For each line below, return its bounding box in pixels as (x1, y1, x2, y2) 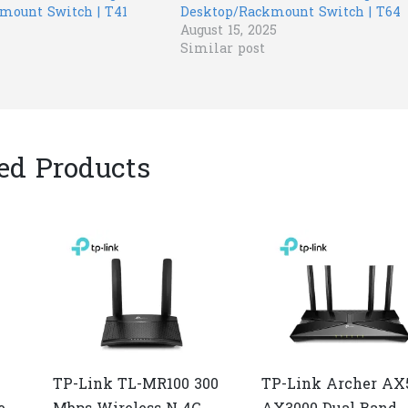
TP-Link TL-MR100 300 (53, 373, 219, 396)
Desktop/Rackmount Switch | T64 (179, 3, 401, 23)
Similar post (179, 39, 265, 59)
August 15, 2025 (179, 21, 277, 41)
